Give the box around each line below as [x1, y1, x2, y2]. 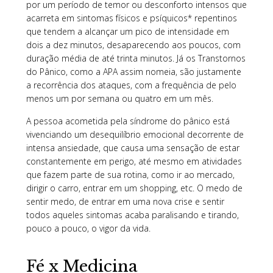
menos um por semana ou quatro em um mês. [26, 92, 216, 104]
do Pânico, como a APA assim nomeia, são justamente [26, 65, 241, 77]
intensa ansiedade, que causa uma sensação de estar [26, 141, 239, 154]
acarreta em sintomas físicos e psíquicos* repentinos [26, 12, 237, 24]
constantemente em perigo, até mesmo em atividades [26, 155, 242, 167]
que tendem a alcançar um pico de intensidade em [26, 25, 229, 37]
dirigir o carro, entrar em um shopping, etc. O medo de [26, 182, 243, 194]
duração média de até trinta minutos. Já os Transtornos [26, 52, 246, 64]
